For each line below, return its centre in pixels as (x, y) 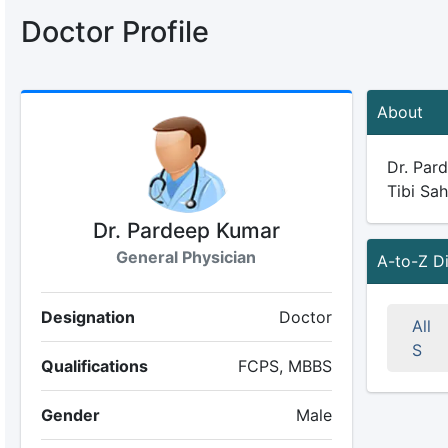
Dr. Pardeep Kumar (186, 230)
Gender (70, 415)
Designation (87, 317)
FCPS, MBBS (284, 366)
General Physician (186, 257)
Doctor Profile (114, 31)
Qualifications (94, 366)
